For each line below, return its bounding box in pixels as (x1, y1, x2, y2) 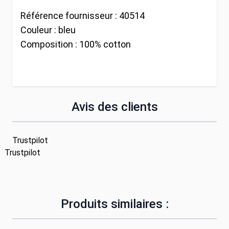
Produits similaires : (60, 196, 169, 211)
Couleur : (20, 24, 58, 35)
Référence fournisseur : (20, 10, 119, 21)
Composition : (20, 38, 79, 50)
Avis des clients (71, 99, 158, 114)
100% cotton (79, 38, 131, 50)
